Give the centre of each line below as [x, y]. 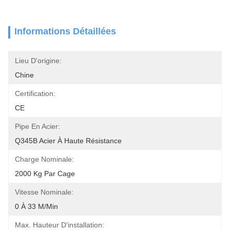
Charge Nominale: [44, 159]
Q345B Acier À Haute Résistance [68, 141]
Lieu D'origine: [38, 61]
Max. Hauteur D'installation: [60, 225]
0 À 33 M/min [36, 206]
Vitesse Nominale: [44, 192]
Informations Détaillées [65, 31]
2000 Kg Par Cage [45, 174]
